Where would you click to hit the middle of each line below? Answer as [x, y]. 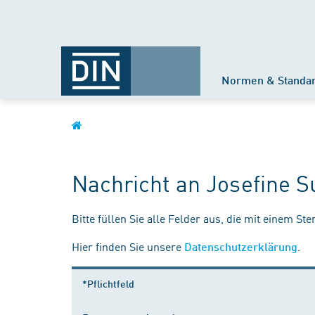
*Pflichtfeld [108, 283]
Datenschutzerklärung [241, 246]
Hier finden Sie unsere [128, 246]
